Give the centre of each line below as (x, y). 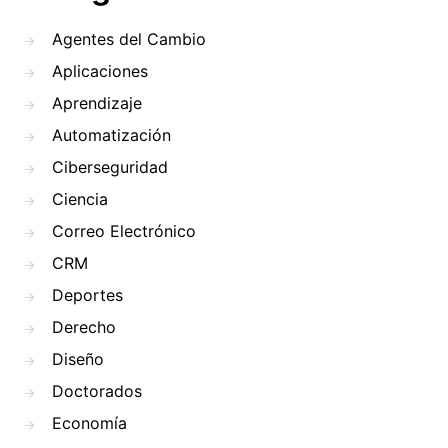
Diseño (78, 359)
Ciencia (80, 199)
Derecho (84, 327)
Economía (89, 423)
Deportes (87, 295)
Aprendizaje (97, 103)
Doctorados (97, 391)
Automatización (111, 135)
